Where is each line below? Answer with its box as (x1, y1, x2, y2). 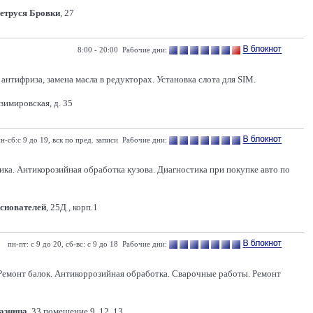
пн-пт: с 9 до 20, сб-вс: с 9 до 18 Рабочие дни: (8, 240, 167, 248)
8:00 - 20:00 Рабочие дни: (78, 45, 167, 54)
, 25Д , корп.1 (46, 202, 98, 212)
